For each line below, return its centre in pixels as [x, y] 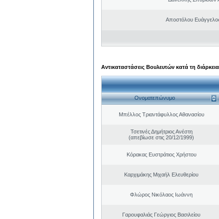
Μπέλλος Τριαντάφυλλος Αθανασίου [161, 114]
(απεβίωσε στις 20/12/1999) [161, 137]
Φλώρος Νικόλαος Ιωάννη [161, 194]
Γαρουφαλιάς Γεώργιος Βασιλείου [161, 214]
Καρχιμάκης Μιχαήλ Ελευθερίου [161, 174]
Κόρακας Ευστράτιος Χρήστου [161, 154]
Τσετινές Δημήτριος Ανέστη [161, 131]
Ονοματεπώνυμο [154, 98]
